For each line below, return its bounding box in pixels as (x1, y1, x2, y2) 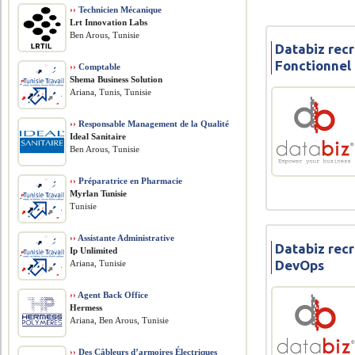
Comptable (76, 62, 121, 71)
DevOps (275, 257, 325, 273)
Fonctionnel (275, 58, 352, 74)
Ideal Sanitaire (70, 132, 127, 141)
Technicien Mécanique (76, 5, 162, 14)
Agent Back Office (76, 290, 149, 300)
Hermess (70, 303, 103, 312)
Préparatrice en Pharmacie (76, 176, 183, 185)
